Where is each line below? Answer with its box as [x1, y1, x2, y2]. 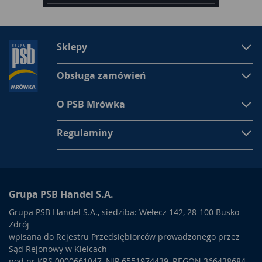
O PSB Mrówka [57, 98, 125, 111]
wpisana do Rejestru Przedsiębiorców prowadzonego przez [9, 231, 240, 242]
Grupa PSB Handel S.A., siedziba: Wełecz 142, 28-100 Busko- [9, 206, 242, 218]
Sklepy [57, 40, 87, 53]
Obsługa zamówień [57, 69, 146, 82]
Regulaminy [57, 126, 113, 139]
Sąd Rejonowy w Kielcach [9, 243, 107, 254]
